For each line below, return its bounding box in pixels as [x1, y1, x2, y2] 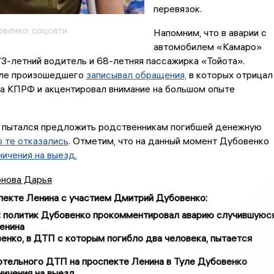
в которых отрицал [186, 68, 273, 81]
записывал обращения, [86, 68, 187, 81]
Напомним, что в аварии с [153, 26, 267, 39]
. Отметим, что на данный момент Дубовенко [68, 135, 269, 147]
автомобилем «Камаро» [153, 40, 262, 53]
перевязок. [153, 2, 204, 15]
